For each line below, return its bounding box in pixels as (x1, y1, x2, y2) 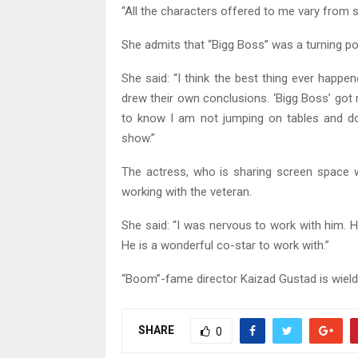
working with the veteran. (121, 185, 252, 200)
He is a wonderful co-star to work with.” (121, 238, 329, 253)
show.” (121, 131, 155, 146)
